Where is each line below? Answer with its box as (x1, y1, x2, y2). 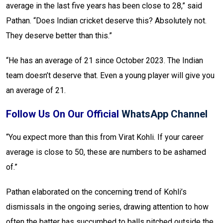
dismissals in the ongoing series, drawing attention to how (6, 202, 209, 212)
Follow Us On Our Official (6, 108, 121, 120)
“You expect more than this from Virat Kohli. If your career (6, 132, 204, 142)
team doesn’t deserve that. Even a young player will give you (6, 71, 215, 81)
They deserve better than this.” (6, 31, 112, 41)
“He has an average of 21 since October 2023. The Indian (6, 56, 203, 66)
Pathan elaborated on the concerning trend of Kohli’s (6, 187, 187, 197)
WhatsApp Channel (121, 108, 208, 120)
